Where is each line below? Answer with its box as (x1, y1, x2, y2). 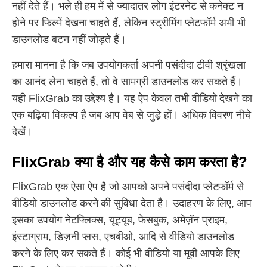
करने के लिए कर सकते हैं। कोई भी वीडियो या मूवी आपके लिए (12, 247, 240, 259)
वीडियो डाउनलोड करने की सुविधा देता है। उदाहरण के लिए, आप (12, 197, 252, 209)
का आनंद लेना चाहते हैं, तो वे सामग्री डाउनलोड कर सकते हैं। (12, 76, 243, 88)
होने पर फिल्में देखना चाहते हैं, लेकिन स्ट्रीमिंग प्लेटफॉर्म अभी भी (12, 17, 246, 29)
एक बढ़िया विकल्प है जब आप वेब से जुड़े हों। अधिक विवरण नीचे (12, 109, 252, 121)
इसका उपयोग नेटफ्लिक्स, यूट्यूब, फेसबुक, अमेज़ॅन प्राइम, (12, 214, 228, 226)
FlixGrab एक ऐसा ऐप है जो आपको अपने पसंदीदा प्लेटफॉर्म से (12, 181, 244, 193)
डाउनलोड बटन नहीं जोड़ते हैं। (12, 33, 127, 45)
